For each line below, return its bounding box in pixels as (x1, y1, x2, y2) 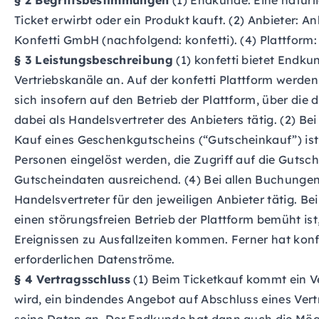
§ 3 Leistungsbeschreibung (14, 53, 173, 67)
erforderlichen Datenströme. (14, 252, 175, 266)
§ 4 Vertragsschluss (14, 272, 131, 286)
